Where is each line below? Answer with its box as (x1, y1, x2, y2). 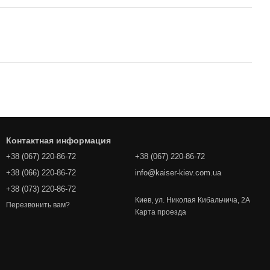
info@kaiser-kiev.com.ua (135, 168, 221, 178)
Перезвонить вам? (6, 201, 70, 210)
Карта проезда (135, 208, 186, 217)
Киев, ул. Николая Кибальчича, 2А (135, 196, 250, 205)
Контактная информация (6, 136, 111, 146)
